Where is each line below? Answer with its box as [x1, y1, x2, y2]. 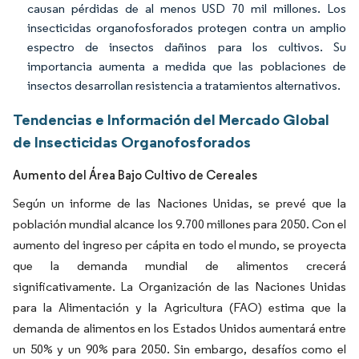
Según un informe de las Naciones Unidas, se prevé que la [13, 196, 346, 211]
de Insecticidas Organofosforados [13, 132, 251, 151]
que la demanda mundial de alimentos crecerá [13, 258, 346, 273]
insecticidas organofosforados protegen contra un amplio [27, 20, 346, 35]
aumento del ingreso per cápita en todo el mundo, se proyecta [13, 237, 346, 252]
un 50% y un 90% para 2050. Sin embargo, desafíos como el [13, 341, 346, 357]
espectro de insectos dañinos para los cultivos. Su [27, 39, 346, 54]
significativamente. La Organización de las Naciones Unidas [13, 279, 346, 294]
